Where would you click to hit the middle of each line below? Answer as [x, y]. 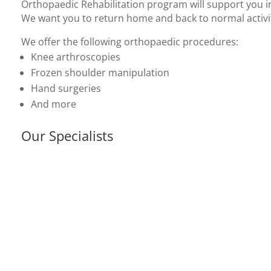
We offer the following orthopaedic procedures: [130, 42]
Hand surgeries [66, 88]
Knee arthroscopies [76, 57]
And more [54, 104]
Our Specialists [67, 135]
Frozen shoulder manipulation [100, 73]
